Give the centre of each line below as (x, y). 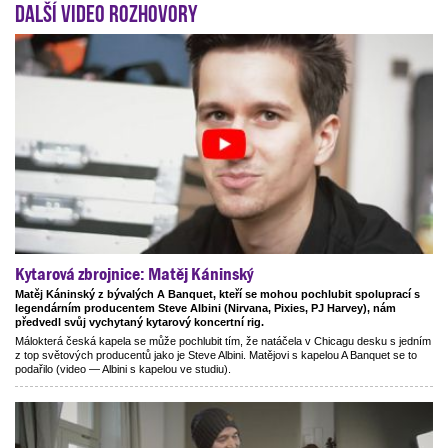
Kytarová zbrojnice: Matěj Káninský (134, 273)
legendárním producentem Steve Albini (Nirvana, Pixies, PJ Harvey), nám (205, 307)
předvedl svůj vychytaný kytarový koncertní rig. (139, 321)
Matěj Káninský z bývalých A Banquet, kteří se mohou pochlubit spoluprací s (217, 293)
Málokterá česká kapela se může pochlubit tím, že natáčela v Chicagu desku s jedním (223, 341)
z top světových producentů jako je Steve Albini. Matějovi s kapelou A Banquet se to (216, 355)
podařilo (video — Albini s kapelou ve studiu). (123, 369)
